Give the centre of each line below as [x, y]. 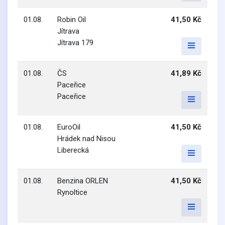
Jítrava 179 [75, 43]
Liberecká [73, 150]
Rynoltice [72, 192]
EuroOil [69, 127]
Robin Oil [72, 20]
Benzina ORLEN [83, 181]
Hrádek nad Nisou [86, 139]
